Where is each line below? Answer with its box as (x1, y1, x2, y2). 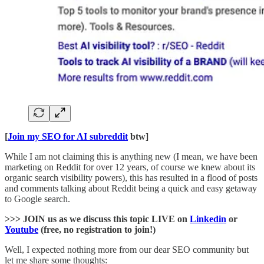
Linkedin (190, 213, 226, 224)
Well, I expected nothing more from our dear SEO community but (5, 244, 249, 255)
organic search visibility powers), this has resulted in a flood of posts (5, 172, 258, 183)
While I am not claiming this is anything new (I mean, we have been (5, 151, 258, 161)
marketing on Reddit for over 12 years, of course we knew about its (5, 161, 255, 172)
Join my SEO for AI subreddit (8, 131, 128, 141)
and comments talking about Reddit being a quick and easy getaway (5, 183, 257, 193)
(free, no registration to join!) (38, 224, 156, 235)
